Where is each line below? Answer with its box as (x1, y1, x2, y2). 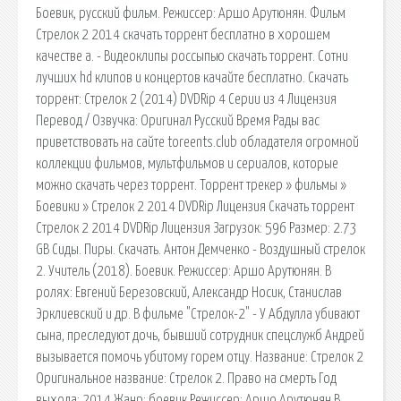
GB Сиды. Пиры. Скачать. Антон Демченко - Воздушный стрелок (36, 242, 365, 257)
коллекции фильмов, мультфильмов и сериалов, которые (36, 156, 338, 171)
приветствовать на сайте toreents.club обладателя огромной (36, 134, 359, 149)
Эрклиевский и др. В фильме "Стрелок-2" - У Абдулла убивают (36, 306, 360, 321)
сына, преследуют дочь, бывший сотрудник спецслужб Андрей (36, 328, 364, 343)
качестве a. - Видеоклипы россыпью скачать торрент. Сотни (36, 48, 348, 64)
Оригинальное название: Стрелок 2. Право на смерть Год (36, 371, 337, 386)
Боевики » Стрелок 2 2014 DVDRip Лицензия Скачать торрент (36, 199, 354, 214)
